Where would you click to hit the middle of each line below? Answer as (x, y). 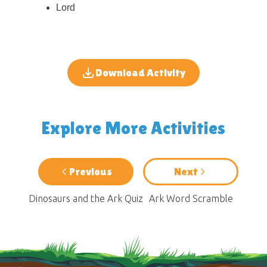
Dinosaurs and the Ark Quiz (86, 198)
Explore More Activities (133, 128)
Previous (91, 171)
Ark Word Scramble (191, 198)
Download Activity (141, 72)
